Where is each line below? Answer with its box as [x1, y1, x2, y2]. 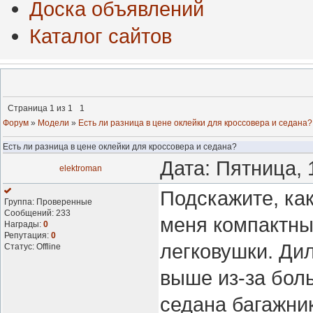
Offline [36, 242, 61, 252]
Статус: [4, 242, 36, 252]
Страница [8, 103, 50, 113]
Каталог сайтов [29, 24, 172, 48]
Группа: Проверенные [4, 197, 92, 207]
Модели [38, 118, 69, 128]
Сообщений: [4, 208, 56, 218]
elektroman [59, 163, 102, 173]
